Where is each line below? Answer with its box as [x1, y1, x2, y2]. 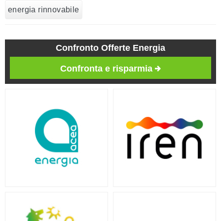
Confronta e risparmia [60, 64, 152, 74]
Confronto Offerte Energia [56, 43, 165, 53]
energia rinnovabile [8, 5, 79, 14]
